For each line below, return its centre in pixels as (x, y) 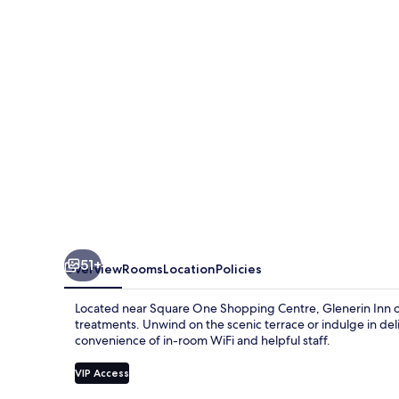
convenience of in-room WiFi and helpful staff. (203, 340)
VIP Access (102, 372)
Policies (239, 269)
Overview (93, 269)
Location (189, 269)
